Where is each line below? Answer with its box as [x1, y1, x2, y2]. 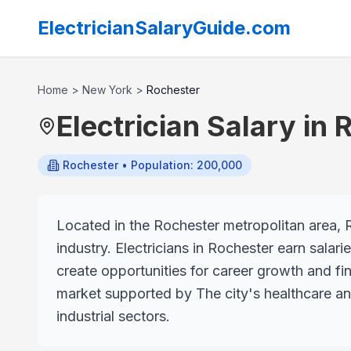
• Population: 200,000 [118, 158, 242, 172]
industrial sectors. [56, 308, 170, 324]
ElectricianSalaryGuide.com [38, 16, 291, 39]
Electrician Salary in [56, 109, 335, 143]
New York [82, 83, 132, 96]
